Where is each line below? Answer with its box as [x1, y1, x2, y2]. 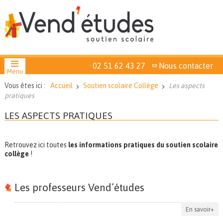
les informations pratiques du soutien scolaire [66, 141, 218, 149]
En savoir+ [186, 205, 215, 213]
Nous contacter [159, 61, 213, 70]
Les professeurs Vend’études [14, 181, 144, 193]
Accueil [50, 82, 73, 90]
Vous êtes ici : [4, 82, 45, 90]
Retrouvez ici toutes [4, 141, 67, 149]
